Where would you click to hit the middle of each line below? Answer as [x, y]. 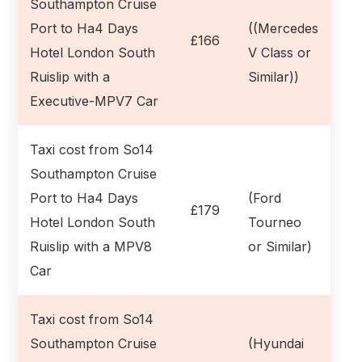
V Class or [280, 52]
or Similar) [280, 246]
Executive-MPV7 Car [95, 101]
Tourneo [275, 222]
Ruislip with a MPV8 [91, 246]
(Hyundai [276, 343]
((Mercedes [284, 28]
